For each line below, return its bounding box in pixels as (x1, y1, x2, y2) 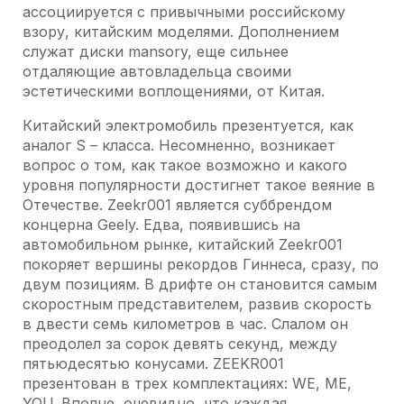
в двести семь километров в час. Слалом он (23, 315, 348, 333)
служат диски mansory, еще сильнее (23, 42, 289, 60)
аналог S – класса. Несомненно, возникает (23, 136, 335, 154)
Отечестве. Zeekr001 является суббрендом (23, 196, 332, 214)
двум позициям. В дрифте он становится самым (23, 275, 377, 293)
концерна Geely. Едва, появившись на (23, 216, 300, 234)
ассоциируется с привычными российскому (23, 3, 345, 21)
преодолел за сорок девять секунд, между (23, 335, 337, 353)
